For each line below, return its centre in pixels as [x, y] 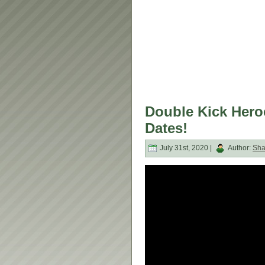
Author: [240, 148]
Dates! [166, 128]
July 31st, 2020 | [186, 148]
